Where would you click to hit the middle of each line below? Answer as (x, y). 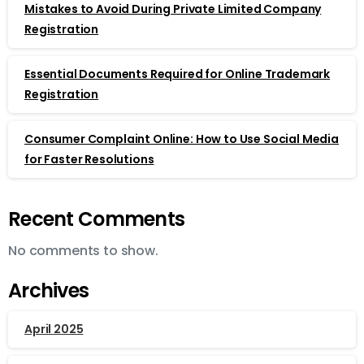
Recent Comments (97, 219)
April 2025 (54, 329)
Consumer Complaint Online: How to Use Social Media (182, 139)
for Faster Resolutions (89, 159)
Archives (49, 290)
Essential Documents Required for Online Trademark (178, 74)
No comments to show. (83, 250)
